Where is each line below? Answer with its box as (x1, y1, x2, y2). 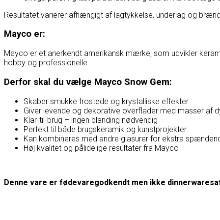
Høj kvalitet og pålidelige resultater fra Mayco (24, 143, 179, 153)
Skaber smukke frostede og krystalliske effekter (24, 96, 189, 106)
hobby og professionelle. (4, 58, 89, 68)
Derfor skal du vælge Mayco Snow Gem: (4, 76, 172, 87)
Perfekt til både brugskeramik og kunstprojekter (24, 124, 187, 134)
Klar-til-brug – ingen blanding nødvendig (24, 115, 158, 125)
